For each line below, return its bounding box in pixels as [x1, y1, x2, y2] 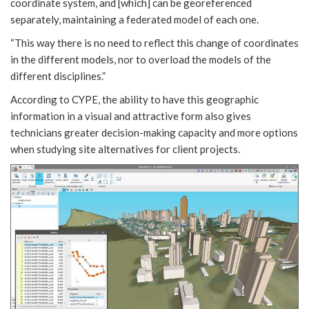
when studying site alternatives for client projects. [10, 142, 240, 155]
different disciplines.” [10, 69, 106, 82]
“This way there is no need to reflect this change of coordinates [10, 36, 299, 49]
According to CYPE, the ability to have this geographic [10, 92, 259, 106]
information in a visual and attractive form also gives [10, 109, 251, 122]
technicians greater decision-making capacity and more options [10, 126, 298, 139]
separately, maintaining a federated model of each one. [10, 12, 259, 26]
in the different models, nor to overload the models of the [10, 52, 271, 66]
